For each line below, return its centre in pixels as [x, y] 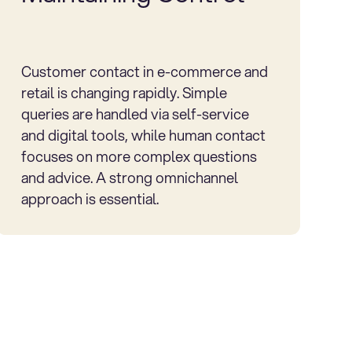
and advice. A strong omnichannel [130, 177]
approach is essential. [90, 198]
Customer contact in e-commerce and [145, 71]
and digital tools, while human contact [144, 135]
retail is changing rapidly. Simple [125, 92]
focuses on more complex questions [139, 156]
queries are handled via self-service [136, 114]
